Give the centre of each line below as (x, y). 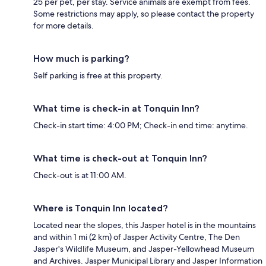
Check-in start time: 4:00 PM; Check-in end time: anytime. (141, 126)
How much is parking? (81, 59)
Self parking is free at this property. (98, 76)
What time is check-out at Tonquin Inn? (120, 159)
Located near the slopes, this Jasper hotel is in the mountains (145, 225)
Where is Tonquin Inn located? (101, 208)
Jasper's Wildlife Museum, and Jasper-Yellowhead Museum (144, 249)
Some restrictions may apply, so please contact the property (144, 14)
